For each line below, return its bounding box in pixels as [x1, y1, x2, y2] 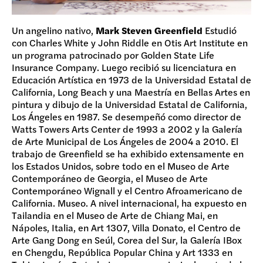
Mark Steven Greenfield [96, 23, 203, 37]
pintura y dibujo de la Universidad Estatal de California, [12, 97, 247, 111]
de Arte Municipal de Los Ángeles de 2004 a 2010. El [12, 134, 238, 148]
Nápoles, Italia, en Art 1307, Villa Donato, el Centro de [12, 220, 241, 234]
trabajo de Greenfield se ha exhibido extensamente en [12, 146, 244, 160]
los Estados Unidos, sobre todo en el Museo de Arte [12, 159, 230, 173]
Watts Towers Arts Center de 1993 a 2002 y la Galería [12, 122, 242, 136]
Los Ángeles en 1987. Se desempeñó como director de [12, 109, 241, 123]
